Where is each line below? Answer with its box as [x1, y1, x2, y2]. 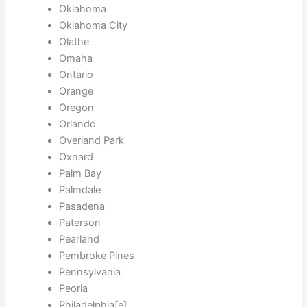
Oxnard [59, 151, 94, 164]
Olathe [59, 36, 90, 49]
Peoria [59, 282, 88, 295]
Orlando [59, 118, 97, 131]
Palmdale [59, 184, 101, 197]
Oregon [59, 101, 95, 114]
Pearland [59, 233, 100, 246]
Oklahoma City [59, 19, 128, 32]
